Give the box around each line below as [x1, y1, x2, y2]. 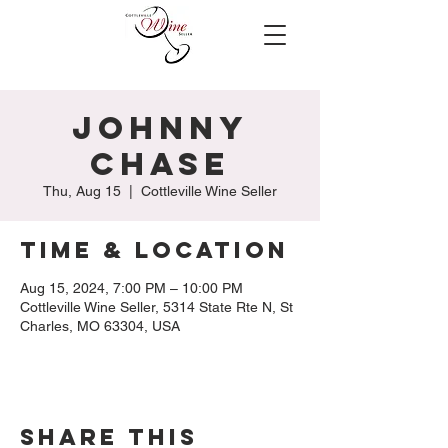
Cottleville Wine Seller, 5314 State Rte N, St [20, 299, 293, 315]
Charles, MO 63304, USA [20, 318, 180, 334]
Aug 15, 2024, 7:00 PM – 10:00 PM [20, 280, 243, 296]
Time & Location [20, 236, 289, 264]
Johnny [71, 108, 249, 148]
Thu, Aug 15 [43, 183, 121, 199]
